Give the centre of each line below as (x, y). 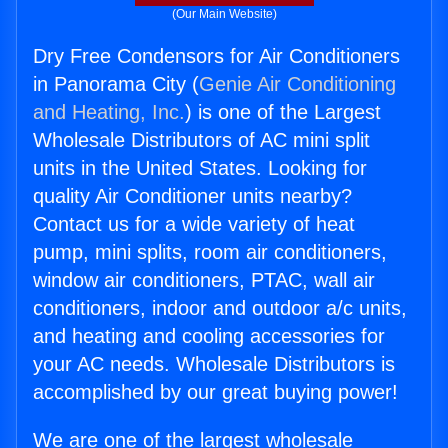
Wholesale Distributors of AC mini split (201, 140)
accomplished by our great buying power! (215, 392)
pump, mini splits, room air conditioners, (210, 252)
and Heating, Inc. (109, 112)
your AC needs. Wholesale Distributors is (214, 364)
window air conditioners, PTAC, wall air (204, 280)
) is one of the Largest (283, 112)
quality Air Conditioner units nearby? (192, 196)
